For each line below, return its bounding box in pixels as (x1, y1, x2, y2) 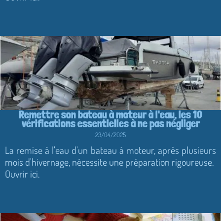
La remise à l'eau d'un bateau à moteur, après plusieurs (5, 143, 216, 156)
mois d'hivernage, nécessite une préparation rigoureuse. (5, 155, 214, 168)
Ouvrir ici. (5, 167, 39, 180)
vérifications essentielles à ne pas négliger (21, 116, 200, 130)
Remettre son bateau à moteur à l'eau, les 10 (19, 108, 202, 121)
